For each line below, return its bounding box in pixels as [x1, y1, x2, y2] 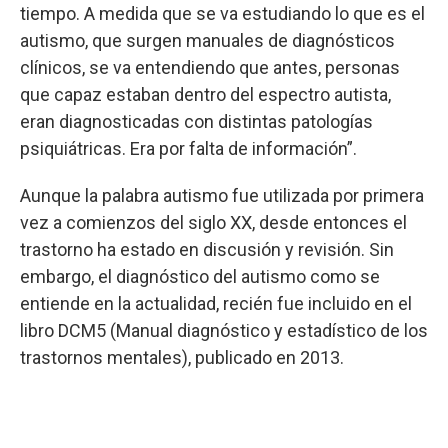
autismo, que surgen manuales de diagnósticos [20, 29, 395, 51]
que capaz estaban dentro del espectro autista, [20, 83, 391, 105]
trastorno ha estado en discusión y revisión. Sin [20, 238, 394, 260]
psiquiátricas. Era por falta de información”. [20, 137, 357, 159]
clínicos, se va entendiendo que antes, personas [20, 56, 400, 78]
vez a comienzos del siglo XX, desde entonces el [20, 211, 407, 233]
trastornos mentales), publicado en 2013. [20, 346, 344, 368]
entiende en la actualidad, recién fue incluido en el [20, 292, 412, 314]
